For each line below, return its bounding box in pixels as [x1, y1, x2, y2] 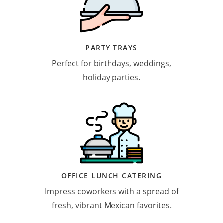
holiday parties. [83, 71, 140, 83]
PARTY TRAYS [85, 42, 138, 52]
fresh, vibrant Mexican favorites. [51, 199, 172, 211]
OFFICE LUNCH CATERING [61, 170, 162, 180]
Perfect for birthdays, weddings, [52, 57, 171, 69]
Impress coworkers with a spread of [44, 185, 179, 197]
